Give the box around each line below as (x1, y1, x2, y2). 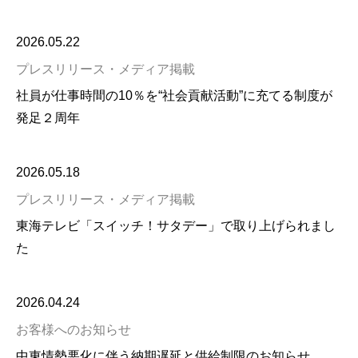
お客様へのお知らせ (16, 323, 131, 336)
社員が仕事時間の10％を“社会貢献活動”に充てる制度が (16, 89, 332, 102)
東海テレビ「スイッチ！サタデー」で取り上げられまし (16, 219, 336, 233)
